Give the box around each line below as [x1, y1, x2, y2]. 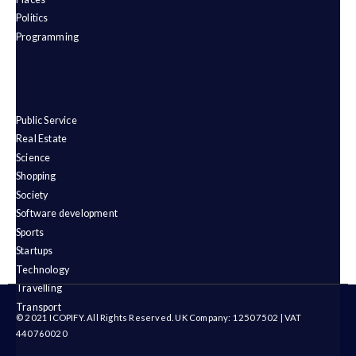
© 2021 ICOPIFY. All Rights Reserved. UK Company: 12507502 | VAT [16, 312, 302, 323]
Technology [16, 263, 69, 276]
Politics [16, 12, 48, 25]
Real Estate [16, 133, 68, 145]
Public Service [16, 114, 77, 126]
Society [16, 188, 48, 201]
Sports [16, 226, 44, 238]
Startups [16, 245, 53, 257]
